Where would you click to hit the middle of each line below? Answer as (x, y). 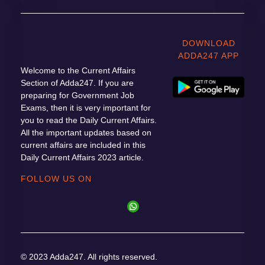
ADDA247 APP (209, 55)
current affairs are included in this (83, 145)
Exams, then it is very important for (86, 107)
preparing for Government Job (77, 95)
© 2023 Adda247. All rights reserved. (89, 256)
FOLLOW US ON (56, 178)
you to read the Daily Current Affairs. (89, 120)
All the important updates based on (86, 132)
